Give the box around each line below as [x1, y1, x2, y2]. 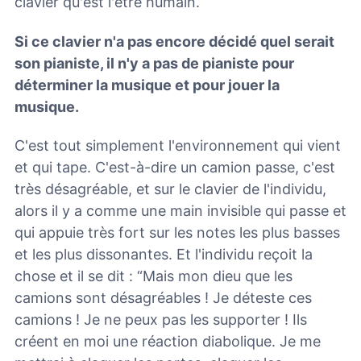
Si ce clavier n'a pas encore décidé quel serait [15, 32, 334, 50]
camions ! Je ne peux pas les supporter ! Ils [15, 311, 307, 329]
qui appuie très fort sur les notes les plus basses [15, 224, 340, 242]
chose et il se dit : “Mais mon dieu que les [15, 268, 293, 285]
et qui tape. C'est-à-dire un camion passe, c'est [15, 159, 335, 176]
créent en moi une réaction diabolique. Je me [15, 333, 321, 351]
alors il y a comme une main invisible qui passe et [15, 202, 346, 220]
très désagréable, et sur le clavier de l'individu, [15, 180, 326, 198]
